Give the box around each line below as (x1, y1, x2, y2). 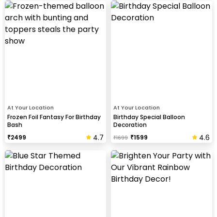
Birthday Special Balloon (113, 112, 185, 121)
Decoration (113, 120, 147, 129)
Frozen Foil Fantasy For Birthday (7, 112, 101, 121)
